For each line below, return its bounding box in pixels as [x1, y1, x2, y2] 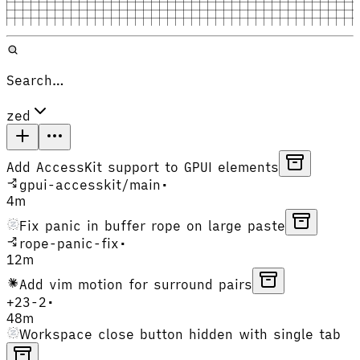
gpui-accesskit [19, 176, 121, 193]
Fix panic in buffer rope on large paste [19, 217, 285, 234]
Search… [6, 72, 63, 88]
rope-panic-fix [19, 235, 119, 252]
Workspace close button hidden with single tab [19, 325, 341, 342]
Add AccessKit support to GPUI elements [6, 158, 279, 175]
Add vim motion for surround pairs [19, 276, 252, 292]
